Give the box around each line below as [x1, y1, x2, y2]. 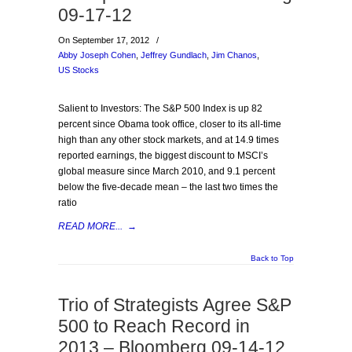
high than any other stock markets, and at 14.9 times [58, 134, 279, 145]
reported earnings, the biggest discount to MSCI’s [58, 150, 268, 161]
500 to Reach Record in [58, 316, 250, 336]
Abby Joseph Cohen [58, 50, 136, 60]
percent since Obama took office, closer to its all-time [58, 119, 281, 130]
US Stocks [58, 65, 99, 75]
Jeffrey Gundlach [141, 50, 207, 60]
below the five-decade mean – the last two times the [58, 181, 278, 192]
